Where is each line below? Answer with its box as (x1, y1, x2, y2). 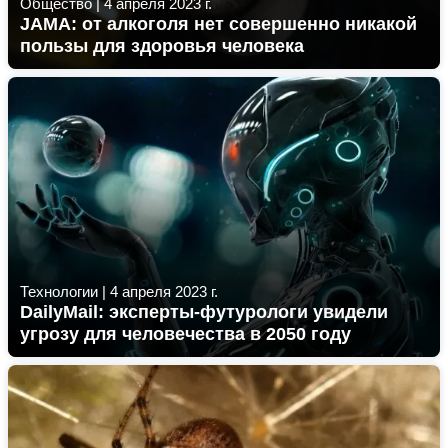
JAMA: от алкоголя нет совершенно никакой (20, 14, 417, 34)
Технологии (20, 283, 98, 300)
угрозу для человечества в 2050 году (20, 324, 351, 344)
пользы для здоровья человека (20, 36, 304, 56)
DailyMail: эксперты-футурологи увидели (20, 302, 388, 322)
